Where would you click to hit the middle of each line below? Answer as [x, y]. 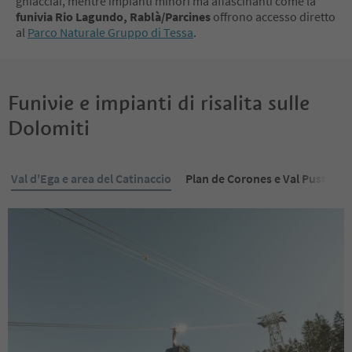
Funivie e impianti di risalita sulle [159, 103]
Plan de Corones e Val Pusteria [266, 178]
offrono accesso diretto [274, 16]
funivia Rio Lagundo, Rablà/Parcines [114, 16]
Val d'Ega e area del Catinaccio [91, 178]
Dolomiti [49, 128]
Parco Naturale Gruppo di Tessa [110, 32]
